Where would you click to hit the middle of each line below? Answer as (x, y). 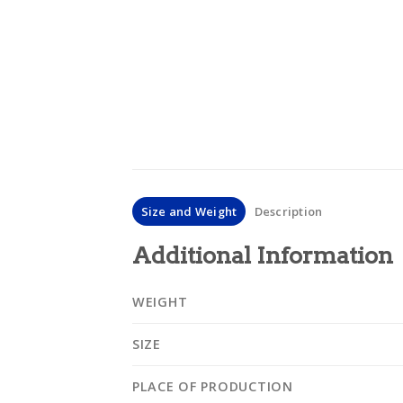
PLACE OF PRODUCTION (213, 387)
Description (288, 212)
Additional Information (263, 255)
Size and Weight (189, 212)
